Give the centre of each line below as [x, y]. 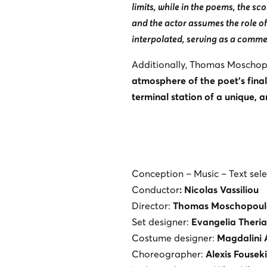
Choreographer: [168, 254]
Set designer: [161, 222]
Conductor [155, 190]
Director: [152, 206]
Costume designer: [174, 238]
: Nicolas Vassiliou [219, 190]
